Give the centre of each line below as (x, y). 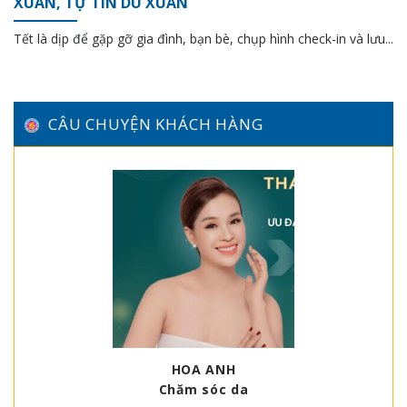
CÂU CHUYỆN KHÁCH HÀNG (156, 124)
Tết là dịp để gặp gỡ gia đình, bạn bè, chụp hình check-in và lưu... (203, 39)
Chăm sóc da (203, 389)
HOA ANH (203, 369)
